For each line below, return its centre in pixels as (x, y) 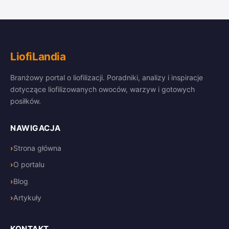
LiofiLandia (38, 57)
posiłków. (26, 101)
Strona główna (37, 148)
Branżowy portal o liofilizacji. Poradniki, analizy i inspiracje (107, 78)
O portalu (29, 165)
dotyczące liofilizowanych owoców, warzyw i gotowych (102, 89)
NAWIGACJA (36, 128)
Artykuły (27, 198)
